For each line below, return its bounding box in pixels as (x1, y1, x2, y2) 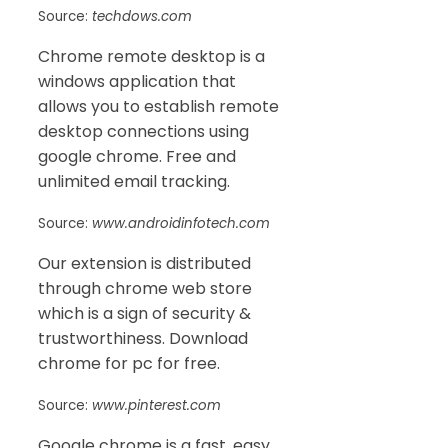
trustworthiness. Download (38, 326, 248, 350)
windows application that (38, 69, 236, 93)
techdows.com (92, 6, 192, 26)
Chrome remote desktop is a (38, 44, 265, 68)
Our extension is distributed (38, 251, 251, 275)
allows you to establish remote (38, 94, 279, 118)
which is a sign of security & (38, 301, 251, 325)
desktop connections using (38, 119, 249, 143)
